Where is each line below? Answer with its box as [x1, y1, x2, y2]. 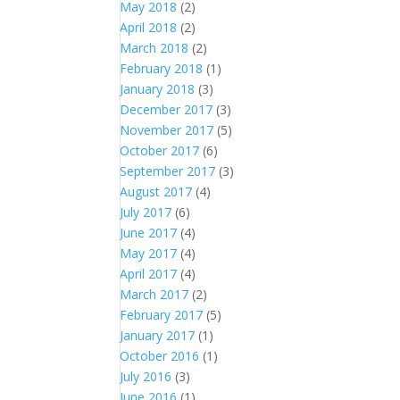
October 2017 [120, 142, 200, 159]
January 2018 [120, 80, 196, 97]
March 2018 [120, 39, 189, 56]
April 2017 [120, 265, 178, 282]
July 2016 [120, 368, 172, 385]
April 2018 [120, 19, 178, 36]
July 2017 [120, 204, 172, 221]
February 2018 [120, 60, 204, 77]
